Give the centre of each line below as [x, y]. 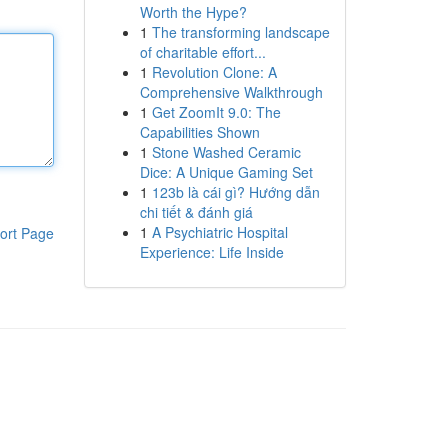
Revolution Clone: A [214, 72]
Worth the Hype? [193, 12]
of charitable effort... [202, 52]
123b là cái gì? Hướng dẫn [235, 192]
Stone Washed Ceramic [226, 152]
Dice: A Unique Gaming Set [226, 172]
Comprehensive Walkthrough [231, 92]
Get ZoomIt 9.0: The [216, 112]
